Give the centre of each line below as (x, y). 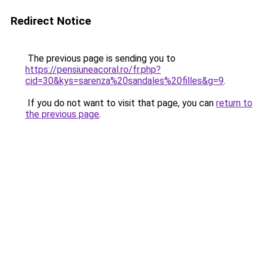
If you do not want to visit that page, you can (121, 103)
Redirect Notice (51, 21)
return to (234, 103)
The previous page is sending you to (100, 58)
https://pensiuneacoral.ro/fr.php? (93, 70)
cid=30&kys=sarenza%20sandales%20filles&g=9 (124, 81)
